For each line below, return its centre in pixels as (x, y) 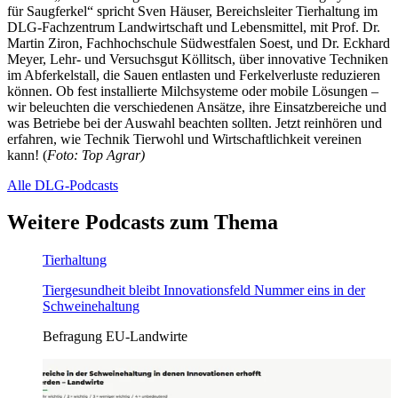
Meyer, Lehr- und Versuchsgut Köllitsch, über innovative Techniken (198, 59)
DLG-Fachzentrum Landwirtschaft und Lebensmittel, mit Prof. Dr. (194, 27)
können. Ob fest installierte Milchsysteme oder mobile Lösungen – (193, 91)
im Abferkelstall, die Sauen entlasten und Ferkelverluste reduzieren (194, 75)
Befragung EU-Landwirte (115, 337)
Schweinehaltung (91, 306)
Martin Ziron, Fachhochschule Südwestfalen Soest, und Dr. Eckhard (199, 43)
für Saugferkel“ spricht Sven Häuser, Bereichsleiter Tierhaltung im (192, 11)
